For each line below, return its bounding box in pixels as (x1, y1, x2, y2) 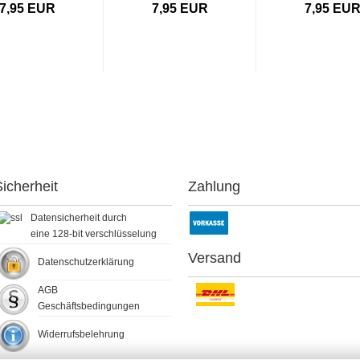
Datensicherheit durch (30, 212, 127, 223)
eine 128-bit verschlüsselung (30, 228, 157, 239)
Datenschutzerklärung (37, 256, 134, 268)
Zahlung (188, 178, 240, 194)
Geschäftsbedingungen (37, 301, 140, 312)
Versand (188, 250, 241, 266)
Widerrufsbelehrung (37, 329, 125, 340)
